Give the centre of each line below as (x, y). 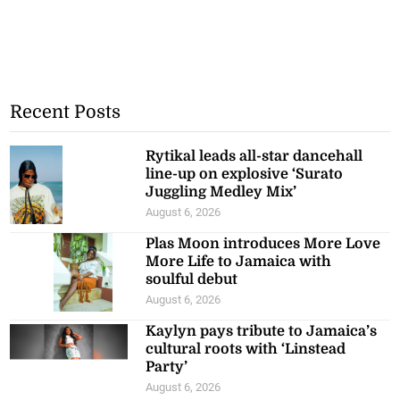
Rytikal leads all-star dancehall (254, 156)
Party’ (167, 367)
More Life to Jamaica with (239, 261)
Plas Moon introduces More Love (263, 243)
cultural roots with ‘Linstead (246, 349)
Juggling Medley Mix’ (221, 192)
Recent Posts (66, 112)
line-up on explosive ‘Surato (245, 174)
